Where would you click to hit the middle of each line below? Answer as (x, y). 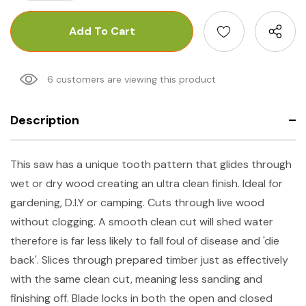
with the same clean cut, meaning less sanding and (136, 279)
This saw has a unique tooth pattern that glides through (151, 164)
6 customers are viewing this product (131, 79)
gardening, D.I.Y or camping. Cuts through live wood (137, 202)
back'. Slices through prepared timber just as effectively (149, 260)
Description (45, 120)
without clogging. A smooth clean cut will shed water (142, 221)
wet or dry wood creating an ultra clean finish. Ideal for (147, 183)
